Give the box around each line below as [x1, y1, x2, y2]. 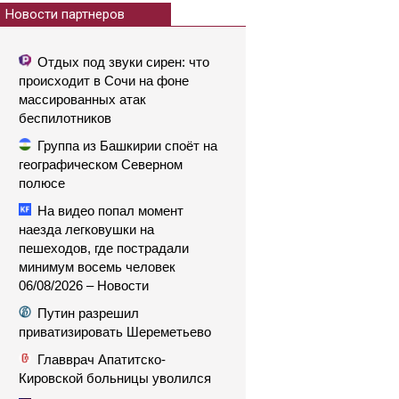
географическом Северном [19, 157, 183, 172]
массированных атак [19, 92, 146, 107]
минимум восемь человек [19, 259, 175, 274]
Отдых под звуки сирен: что [37, 54, 209, 69]
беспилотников [19, 110, 111, 126]
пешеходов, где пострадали [19, 240, 189, 256]
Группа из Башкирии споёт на [37, 138, 217, 153]
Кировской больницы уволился [19, 370, 211, 386]
